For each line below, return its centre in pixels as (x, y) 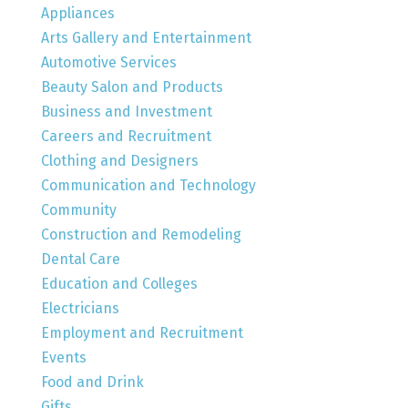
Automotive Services (108, 63)
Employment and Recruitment (142, 333)
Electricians (80, 309)
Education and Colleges (119, 284)
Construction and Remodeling (141, 235)
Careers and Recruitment (126, 137)
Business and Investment (126, 112)
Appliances (77, 14)
